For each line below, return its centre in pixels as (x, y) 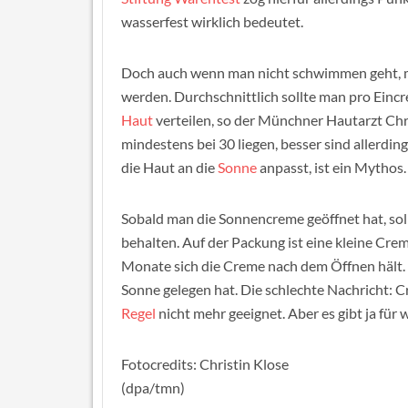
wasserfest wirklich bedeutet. (212, 21)
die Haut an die (169, 167)
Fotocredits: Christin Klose (205, 364)
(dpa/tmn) (153, 388)
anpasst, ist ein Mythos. (331, 167)
